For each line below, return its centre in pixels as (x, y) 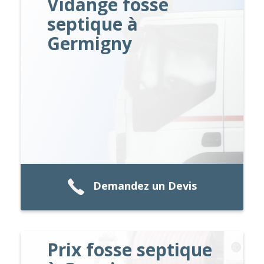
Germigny (90, 43)
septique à (93, 24)
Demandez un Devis (145, 186)
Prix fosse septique (130, 249)
